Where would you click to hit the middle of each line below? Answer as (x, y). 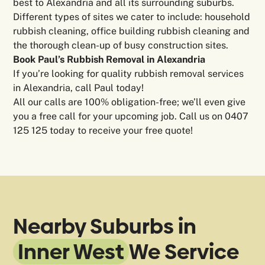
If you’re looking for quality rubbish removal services (129, 74)
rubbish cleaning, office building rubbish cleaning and (132, 31)
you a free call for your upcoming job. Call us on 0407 (131, 117)
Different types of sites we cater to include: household (132, 17)
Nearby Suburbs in (105, 227)
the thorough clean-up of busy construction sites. (121, 46)
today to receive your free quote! (122, 131)
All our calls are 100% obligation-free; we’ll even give (130, 102)
